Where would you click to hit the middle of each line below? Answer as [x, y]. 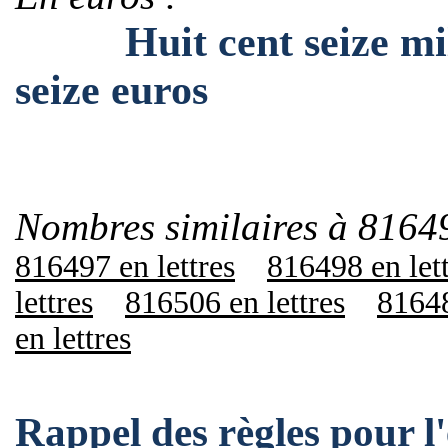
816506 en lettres [235, 302]
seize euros [111, 90]
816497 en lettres [125, 266]
